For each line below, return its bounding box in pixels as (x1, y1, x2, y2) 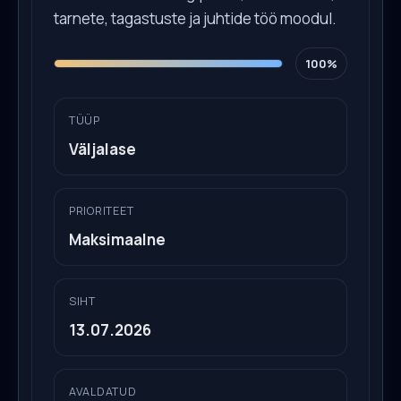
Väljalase (69, 138, 136, 159)
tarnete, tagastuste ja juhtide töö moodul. (54, 7, 337, 29)
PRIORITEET (69, 202, 134, 218)
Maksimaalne (69, 228, 166, 250)
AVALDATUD (69, 383, 137, 399)
